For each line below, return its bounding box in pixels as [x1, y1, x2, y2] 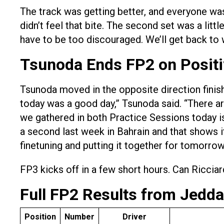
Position [24, 212, 56, 222]
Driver [122, 212, 146, 222]
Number [64, 212, 94, 222]
